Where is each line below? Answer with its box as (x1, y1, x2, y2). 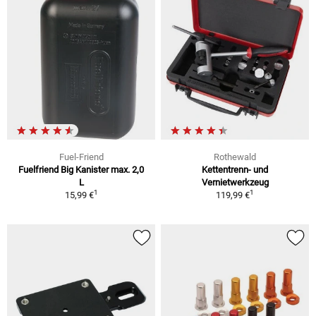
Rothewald (214, 152, 256, 163)
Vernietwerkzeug (201, 177, 269, 188)
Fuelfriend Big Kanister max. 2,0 (18, 164, 144, 176)
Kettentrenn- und (202, 164, 268, 176)
